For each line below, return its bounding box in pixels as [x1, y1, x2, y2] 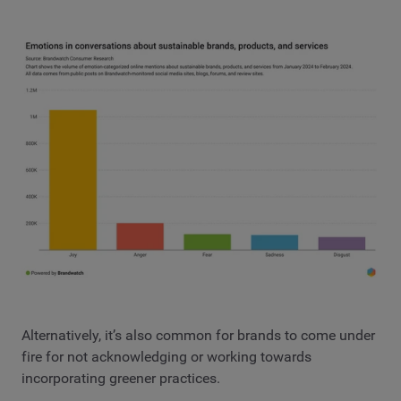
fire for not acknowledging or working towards [21, 347, 311, 365]
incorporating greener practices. [21, 369, 220, 387]
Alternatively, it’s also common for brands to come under [21, 326, 375, 344]
